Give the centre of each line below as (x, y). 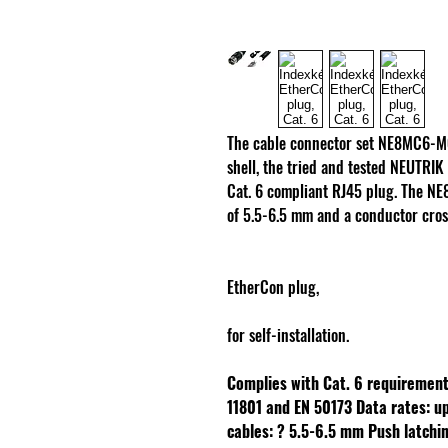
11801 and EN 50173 (291, 407)
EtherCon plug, (273, 287)
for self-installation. (288, 335)
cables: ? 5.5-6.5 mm (297, 431)
